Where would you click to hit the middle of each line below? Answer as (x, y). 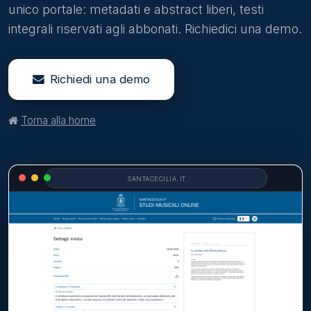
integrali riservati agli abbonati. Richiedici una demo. (155, 28)
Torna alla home (58, 120)
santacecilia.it (157, 178)
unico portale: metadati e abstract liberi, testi (136, 9)
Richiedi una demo (100, 79)
